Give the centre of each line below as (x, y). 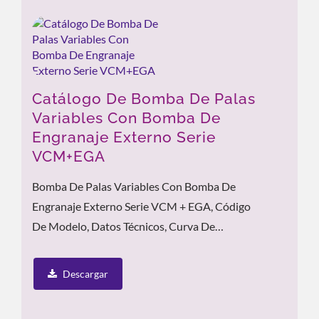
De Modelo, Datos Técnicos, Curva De (124, 226)
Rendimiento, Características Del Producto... (140, 246)
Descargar (85, 274)
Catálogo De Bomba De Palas (144, 99)
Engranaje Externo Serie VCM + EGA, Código (141, 206)
